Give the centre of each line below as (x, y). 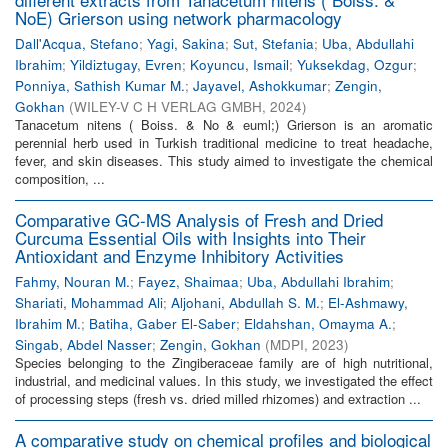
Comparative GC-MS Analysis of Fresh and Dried (199, 219)
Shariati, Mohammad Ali (89, 302)
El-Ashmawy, (368, 302)
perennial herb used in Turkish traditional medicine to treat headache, (224, 142)
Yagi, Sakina (186, 43)
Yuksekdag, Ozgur (355, 64)
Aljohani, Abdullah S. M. (245, 302)
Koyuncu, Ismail (239, 64)
